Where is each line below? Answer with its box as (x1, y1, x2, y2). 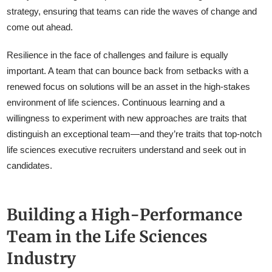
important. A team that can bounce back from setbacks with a (7, 65, 249, 76)
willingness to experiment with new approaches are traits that (7, 112, 247, 123)
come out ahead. (7, 21, 73, 32)
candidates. (7, 160, 53, 171)
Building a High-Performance (7, 204, 243, 225)
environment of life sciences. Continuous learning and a (7, 97, 225, 107)
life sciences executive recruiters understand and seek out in (7, 144, 246, 155)
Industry (7, 248, 76, 268)
